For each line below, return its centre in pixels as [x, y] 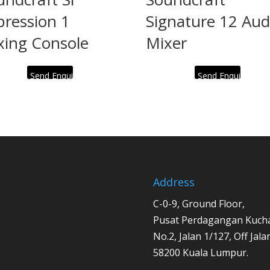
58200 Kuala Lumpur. [200, 253]
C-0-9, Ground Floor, [199, 204]
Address [174, 182]
